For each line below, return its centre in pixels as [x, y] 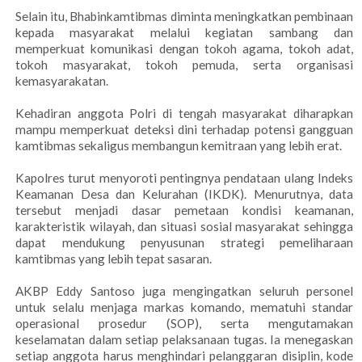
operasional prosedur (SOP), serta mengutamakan [184, 324]
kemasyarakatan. [63, 81]
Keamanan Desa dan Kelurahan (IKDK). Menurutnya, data [184, 194]
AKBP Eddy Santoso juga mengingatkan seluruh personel [184, 291]
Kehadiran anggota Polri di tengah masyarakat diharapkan [184, 114]
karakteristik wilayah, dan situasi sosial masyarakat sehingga [184, 227]
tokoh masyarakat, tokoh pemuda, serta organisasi [184, 65]
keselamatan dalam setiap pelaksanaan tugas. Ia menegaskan [184, 340]
